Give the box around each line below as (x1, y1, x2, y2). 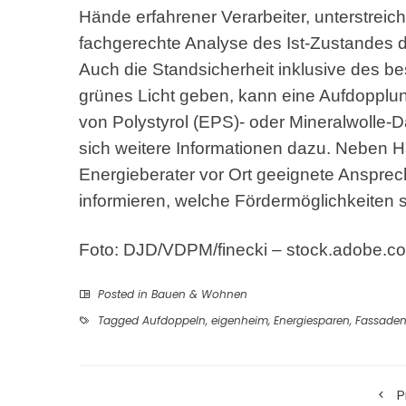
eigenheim (211, 313, 268, 329)
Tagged (94, 313, 142, 329)
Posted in (94, 286, 151, 303)
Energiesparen (274, 313, 350, 329)
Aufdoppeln (142, 313, 206, 329)
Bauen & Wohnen (151, 286, 247, 303)
